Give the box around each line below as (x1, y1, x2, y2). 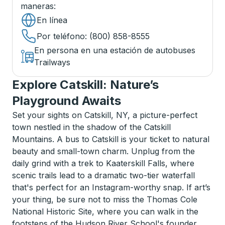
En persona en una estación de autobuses (34, 45, 196, 55)
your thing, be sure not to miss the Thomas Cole (12, 194, 197, 204)
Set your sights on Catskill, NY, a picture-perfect (12, 110, 197, 120)
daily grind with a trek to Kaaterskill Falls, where (12, 158, 194, 168)
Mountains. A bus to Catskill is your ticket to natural (12, 134, 209, 144)
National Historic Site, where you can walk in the (12, 206, 198, 216)
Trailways (34, 57, 71, 67)
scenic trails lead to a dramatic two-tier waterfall (12, 170, 195, 180)
